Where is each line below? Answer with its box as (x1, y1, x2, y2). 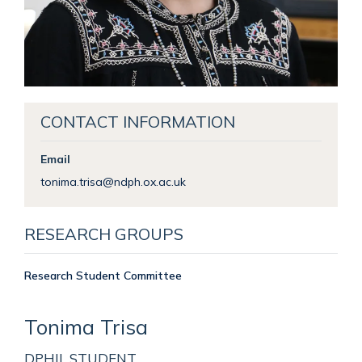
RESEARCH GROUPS (24, 223, 183, 244)
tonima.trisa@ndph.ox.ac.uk (40, 174, 186, 188)
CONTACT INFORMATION (40, 111, 235, 132)
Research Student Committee (24, 267, 182, 282)
